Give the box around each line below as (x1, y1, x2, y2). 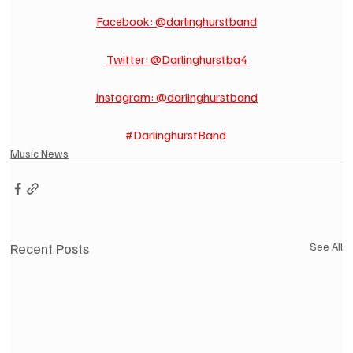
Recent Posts (10, 240, 90, 258)
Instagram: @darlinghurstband (95, 89, 258, 106)
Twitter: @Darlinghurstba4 (106, 51, 247, 68)
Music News (10, 147, 69, 161)
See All (309, 240, 343, 254)
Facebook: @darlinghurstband (96, 13, 257, 30)
